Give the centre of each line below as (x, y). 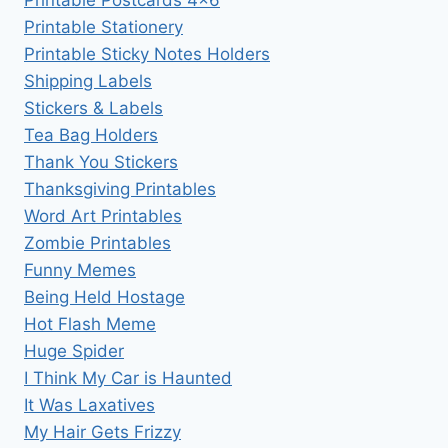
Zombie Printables (97, 242)
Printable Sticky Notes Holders (147, 53)
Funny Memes (80, 269)
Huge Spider (74, 350)
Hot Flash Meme (90, 323)
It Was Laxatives (89, 404)
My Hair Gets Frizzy (102, 431)
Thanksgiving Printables (120, 188)
